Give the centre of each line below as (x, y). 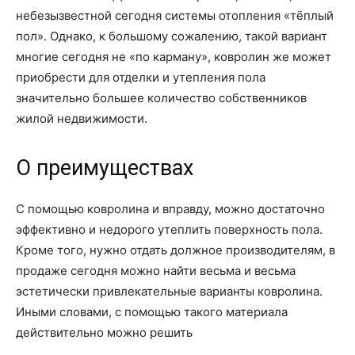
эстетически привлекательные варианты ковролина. (169, 291)
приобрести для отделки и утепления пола (141, 77)
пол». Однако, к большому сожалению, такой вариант (172, 36)
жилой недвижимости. (82, 118)
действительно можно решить (104, 332)
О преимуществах (105, 168)
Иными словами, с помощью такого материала (152, 312)
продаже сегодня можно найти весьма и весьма (156, 271)
